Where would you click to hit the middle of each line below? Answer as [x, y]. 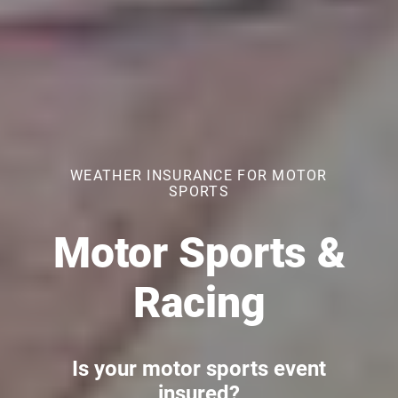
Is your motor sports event [199, 369]
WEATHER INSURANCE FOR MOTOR [199, 175]
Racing [199, 302]
